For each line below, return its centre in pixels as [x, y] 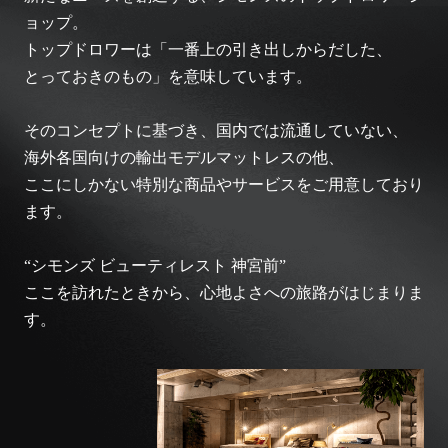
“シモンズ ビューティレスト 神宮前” [154, 266]
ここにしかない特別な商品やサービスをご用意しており [223, 185]
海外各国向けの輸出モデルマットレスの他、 [183, 158]
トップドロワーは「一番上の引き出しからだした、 [207, 50]
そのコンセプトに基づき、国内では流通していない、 [215, 131]
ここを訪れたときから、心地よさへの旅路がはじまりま [223, 293]
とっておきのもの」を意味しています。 [167, 77]
